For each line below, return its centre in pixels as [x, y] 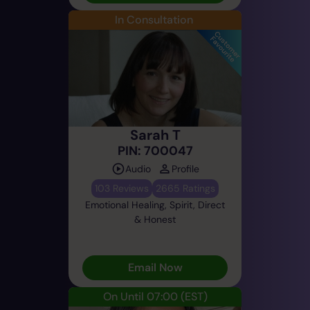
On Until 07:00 [140, 296]
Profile [185, 168]
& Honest [155, 219]
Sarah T [155, 135]
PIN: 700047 [155, 151]
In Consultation [154, 19]
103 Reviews [122, 188]
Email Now [155, 267]
